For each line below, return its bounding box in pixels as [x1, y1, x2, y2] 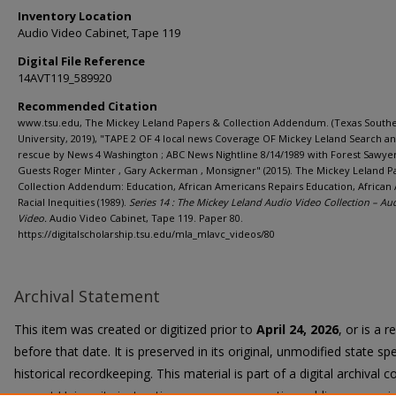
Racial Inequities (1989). [18, 195, 129, 209]
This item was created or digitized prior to [14, 321, 256, 338]
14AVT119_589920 [18, 70, 111, 86]
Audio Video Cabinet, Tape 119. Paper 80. [47, 211, 243, 225]
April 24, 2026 [256, 321, 339, 338]
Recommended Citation [18, 98, 157, 114]
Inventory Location [18, 8, 132, 24]
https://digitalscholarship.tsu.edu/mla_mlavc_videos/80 [18, 227, 275, 240]
